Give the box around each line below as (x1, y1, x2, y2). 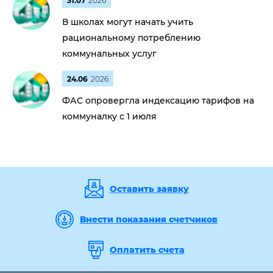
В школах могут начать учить (62, 16, 193, 27)
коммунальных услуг (62, 48, 157, 59)
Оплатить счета (110, 244, 185, 255)
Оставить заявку (109, 183, 189, 194)
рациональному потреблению (62, 32, 200, 43)
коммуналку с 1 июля (62, 111, 157, 122)
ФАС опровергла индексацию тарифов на (62, 95, 254, 106)
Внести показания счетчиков (80, 214, 218, 225)
